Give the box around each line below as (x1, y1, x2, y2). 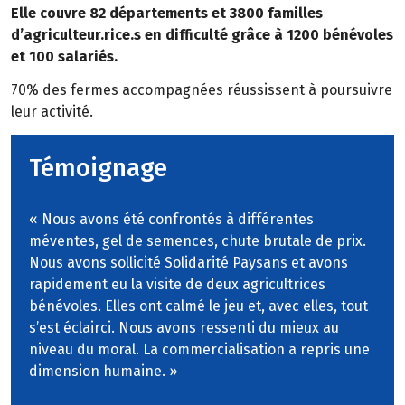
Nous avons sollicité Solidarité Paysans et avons (29, 253, 348, 271)
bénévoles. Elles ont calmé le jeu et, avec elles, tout (29, 297, 368, 315)
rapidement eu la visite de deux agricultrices (29, 275, 325, 293)
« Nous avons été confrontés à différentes (29, 210, 314, 228)
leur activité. (11, 103, 93, 120)
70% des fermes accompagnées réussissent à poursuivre (11, 81, 392, 99)
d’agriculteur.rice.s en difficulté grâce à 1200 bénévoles (11, 26, 393, 44)
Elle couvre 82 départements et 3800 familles (11, 5, 323, 23)
